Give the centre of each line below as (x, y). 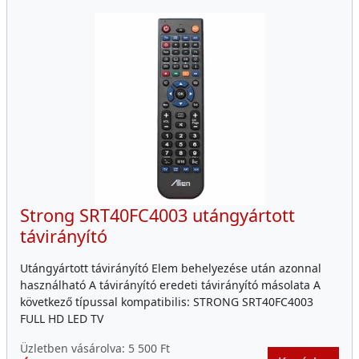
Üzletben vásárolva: (74, 349)
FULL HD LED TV (62, 319)
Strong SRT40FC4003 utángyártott (157, 216)
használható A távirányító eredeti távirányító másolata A (170, 285)
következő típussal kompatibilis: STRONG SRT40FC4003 (167, 302)
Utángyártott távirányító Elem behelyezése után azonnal (171, 268)
